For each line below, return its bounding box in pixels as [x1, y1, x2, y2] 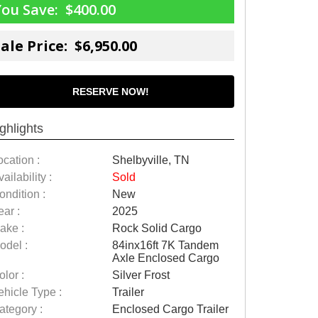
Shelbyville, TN [111, 154, 190, 166]
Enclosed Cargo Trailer [111, 303, 229, 315]
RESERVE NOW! [72, 86, 149, 97]
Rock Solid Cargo [111, 222, 202, 234]
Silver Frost [111, 269, 170, 281]
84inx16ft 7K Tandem [111, 239, 219, 251]
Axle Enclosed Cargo [111, 252, 219, 264]
